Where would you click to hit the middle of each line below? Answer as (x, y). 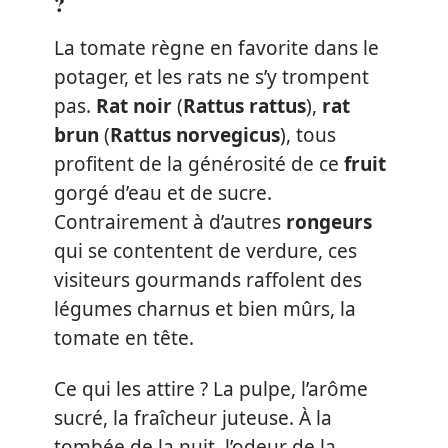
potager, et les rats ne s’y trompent (211, 76)
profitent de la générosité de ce (199, 163)
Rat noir (134, 105)
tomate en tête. (124, 337)
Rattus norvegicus (195, 134)
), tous (308, 134)
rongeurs (329, 221)
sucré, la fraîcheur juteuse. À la (193, 418)
